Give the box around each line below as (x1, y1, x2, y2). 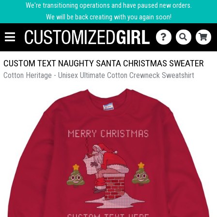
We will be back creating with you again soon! (46, 13, 171, 21)
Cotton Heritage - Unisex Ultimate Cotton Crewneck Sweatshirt (3, 71, 194, 80)
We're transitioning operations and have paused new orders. (25, 1, 192, 10)
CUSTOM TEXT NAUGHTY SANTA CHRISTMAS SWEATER (3, 58, 203, 69)
